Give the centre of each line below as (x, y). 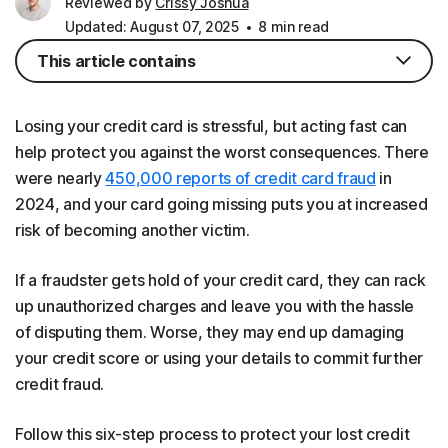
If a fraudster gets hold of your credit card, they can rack (220, 279)
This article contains (116, 60)
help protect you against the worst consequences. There (222, 151)
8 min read (291, 26)
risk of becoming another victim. (132, 229)
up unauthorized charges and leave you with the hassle (215, 305)
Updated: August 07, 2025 (152, 26)
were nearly (60, 177)
